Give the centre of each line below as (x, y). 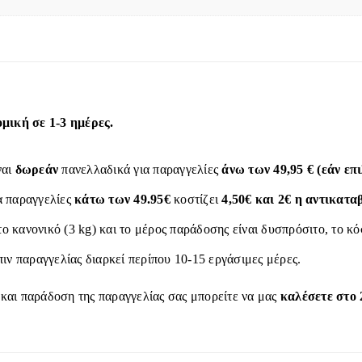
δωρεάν (37, 169)
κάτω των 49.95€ (122, 199)
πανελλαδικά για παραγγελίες (140, 169)
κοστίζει (196, 199)
